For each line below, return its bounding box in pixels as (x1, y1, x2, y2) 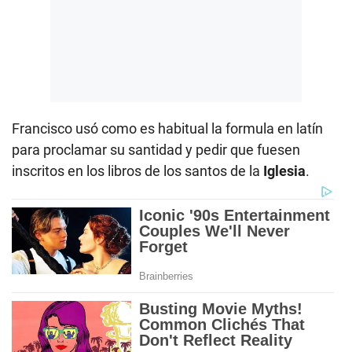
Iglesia (263, 162, 306, 179)
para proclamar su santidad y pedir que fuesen (12, 141, 300, 158)
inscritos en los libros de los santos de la (12, 162, 263, 179)
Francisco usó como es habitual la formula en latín (12, 119, 323, 137)
